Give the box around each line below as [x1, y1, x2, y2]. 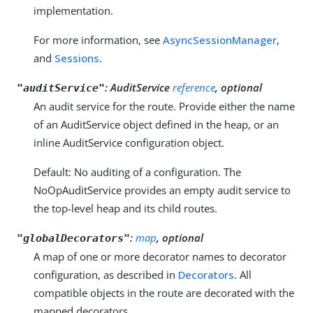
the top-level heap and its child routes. [34, 201, 217, 215]
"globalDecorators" [17, 231, 130, 245]
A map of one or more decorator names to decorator [34, 249, 286, 263]
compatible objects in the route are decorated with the [34, 285, 294, 300]
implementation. [34, 3, 113, 17]
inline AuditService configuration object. [34, 135, 224, 150]
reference [173, 80, 215, 94]
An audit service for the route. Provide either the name [34, 99, 295, 113]
